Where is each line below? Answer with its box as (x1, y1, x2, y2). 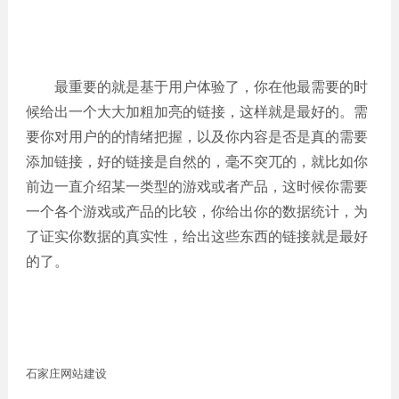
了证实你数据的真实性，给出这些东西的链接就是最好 (25, 229, 368, 244)
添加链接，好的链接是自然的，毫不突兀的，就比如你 (25, 154, 368, 169)
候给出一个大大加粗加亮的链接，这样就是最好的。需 (25, 104, 368, 119)
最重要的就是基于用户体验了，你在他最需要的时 (25, 79, 368, 94)
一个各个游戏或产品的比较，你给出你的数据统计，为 (25, 204, 368, 219)
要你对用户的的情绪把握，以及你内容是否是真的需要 (25, 129, 368, 144)
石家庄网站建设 (25, 367, 107, 380)
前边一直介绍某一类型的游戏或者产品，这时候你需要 (25, 179, 368, 194)
